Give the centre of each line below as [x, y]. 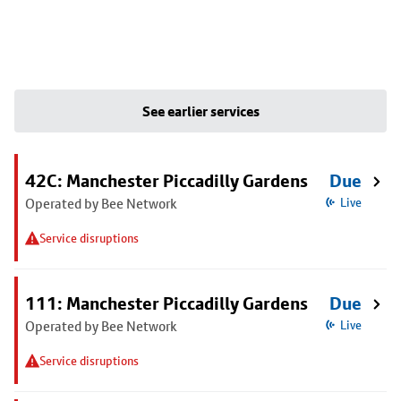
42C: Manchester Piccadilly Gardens [166, 181]
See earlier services [200, 111]
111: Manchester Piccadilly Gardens [166, 303]
